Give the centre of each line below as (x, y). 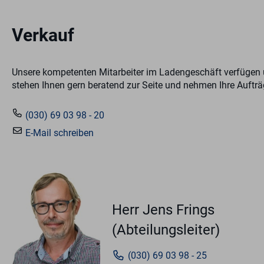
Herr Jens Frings (163, 210)
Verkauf (43, 35)
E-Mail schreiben (58, 133)
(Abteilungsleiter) (166, 230)
